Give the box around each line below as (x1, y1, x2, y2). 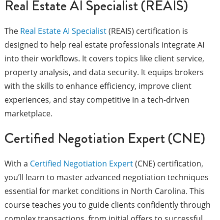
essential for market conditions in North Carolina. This (4, 186, 205, 197)
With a (4, 158, 30, 169)
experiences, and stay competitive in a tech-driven (4, 94, 190, 106)
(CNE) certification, (133, 158, 203, 169)
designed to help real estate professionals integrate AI (4, 39, 204, 51)
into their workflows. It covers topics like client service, (4, 53, 204, 64)
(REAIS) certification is (106, 26, 188, 37)
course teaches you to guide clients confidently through (4, 199, 211, 211)
